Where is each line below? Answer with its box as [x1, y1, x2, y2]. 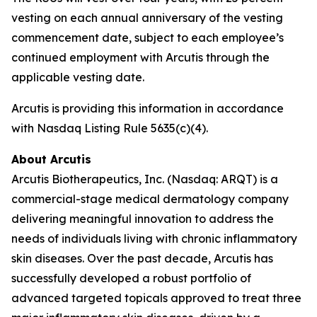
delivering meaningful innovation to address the [11, 212, 274, 226]
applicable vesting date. [11, 70, 144, 84]
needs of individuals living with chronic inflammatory [11, 231, 297, 246]
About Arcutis [11, 152, 91, 166]
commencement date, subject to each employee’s [11, 30, 284, 45]
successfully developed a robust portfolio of [11, 271, 251, 285]
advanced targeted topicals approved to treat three [11, 291, 301, 305]
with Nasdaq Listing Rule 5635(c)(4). [11, 121, 208, 135]
